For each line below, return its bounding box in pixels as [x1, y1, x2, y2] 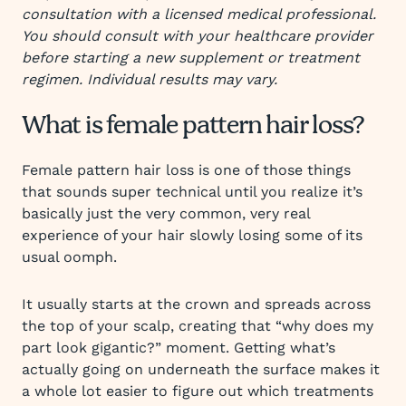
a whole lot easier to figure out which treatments [22, 382, 373, 400]
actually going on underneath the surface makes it [22, 361, 380, 378]
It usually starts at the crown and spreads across [22, 295, 371, 313]
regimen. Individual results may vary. [22, 71, 277, 88]
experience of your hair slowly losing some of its [22, 227, 362, 244]
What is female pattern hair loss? [22, 107, 364, 147]
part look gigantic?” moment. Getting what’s [22, 339, 335, 356]
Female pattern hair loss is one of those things [22, 161, 351, 179]
